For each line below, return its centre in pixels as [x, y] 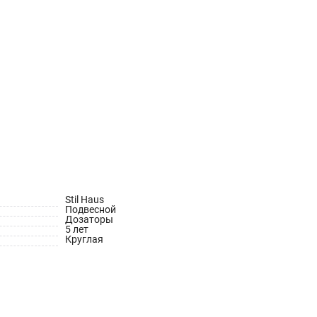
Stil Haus [85, 200]
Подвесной [91, 209]
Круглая [84, 239]
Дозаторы [89, 219]
